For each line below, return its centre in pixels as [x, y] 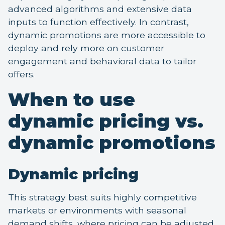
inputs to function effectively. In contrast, [98, 22]
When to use [72, 100]
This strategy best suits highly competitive [102, 197]
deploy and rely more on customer [86, 48]
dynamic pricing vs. [106, 121]
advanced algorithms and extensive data [100, 9]
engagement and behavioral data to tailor [102, 61]
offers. [21, 74]
